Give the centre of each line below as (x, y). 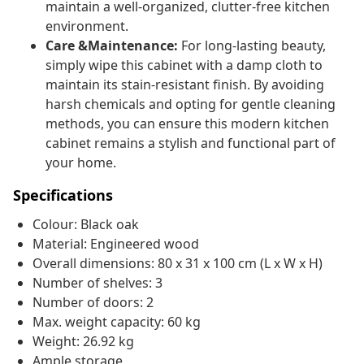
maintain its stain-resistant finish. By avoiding (185, 85)
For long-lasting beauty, (252, 46)
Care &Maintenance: (112, 46)
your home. (81, 163)
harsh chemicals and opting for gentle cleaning (191, 104)
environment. (87, 26)
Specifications (63, 195)
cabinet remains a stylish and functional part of (191, 143)
